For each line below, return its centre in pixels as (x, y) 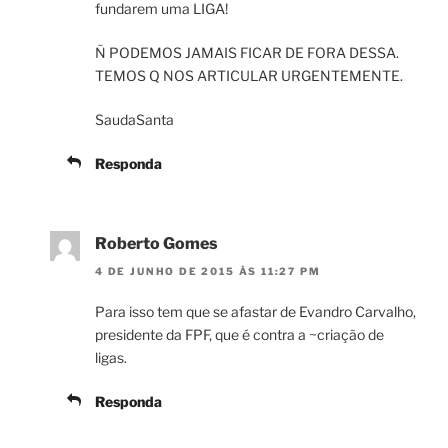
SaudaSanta (134, 120)
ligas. (111, 358)
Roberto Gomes (156, 244)
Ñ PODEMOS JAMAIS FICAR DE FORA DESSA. (247, 53)
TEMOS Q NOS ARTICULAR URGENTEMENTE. (249, 76)
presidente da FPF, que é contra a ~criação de (239, 335)
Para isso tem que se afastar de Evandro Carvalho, (255, 312)
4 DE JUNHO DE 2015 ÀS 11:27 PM (208, 271)
